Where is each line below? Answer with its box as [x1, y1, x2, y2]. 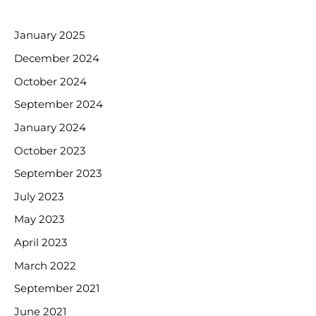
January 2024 [14, 121, 86, 134]
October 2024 [14, 75, 87, 88]
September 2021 [14, 282, 99, 296]
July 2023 [14, 190, 63, 203]
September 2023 [14, 167, 102, 181]
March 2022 [14, 259, 76, 272]
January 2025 [14, 29, 85, 42]
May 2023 [14, 213, 64, 226]
